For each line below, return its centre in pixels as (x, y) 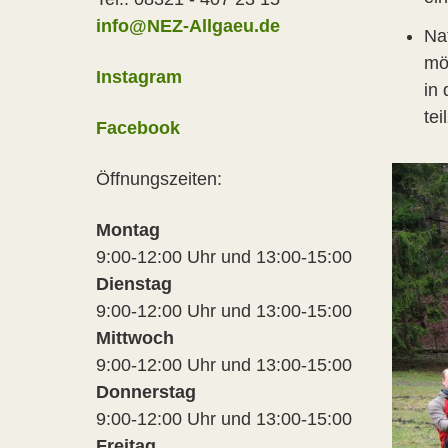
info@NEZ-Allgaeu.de (188, 25)
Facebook (138, 127)
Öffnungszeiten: (159, 178)
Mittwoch (135, 337)
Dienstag (134, 283)
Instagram (139, 76)
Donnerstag (146, 391)
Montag (128, 229)
